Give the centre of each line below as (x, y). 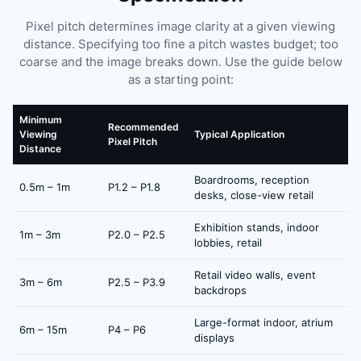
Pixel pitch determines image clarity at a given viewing (180, 27)
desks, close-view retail (254, 195)
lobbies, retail (228, 243)
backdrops (220, 290)
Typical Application (239, 135)
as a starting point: (180, 80)
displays (214, 338)
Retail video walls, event (255, 275)
